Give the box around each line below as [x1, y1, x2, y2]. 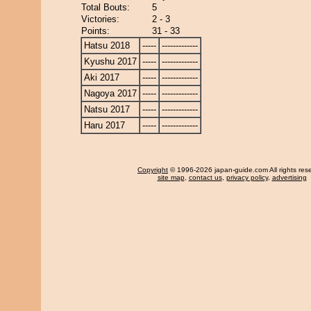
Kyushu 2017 [84, 56, 137, 67]
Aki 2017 [84, 72, 119, 83]
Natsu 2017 [84, 104, 130, 115]
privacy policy [226, 174, 268, 181]
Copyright [137, 166, 168, 174]
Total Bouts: [81, 2, 130, 12]
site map [157, 174, 185, 181]
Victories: [81, 14, 119, 24]
